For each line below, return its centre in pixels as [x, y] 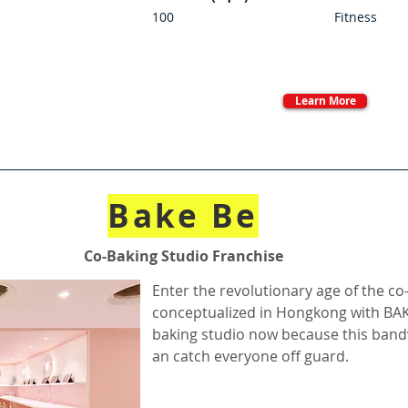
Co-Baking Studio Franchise [183, 256]
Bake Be [183, 216]
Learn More [325, 101]
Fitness [356, 17]
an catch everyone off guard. [250, 356]
